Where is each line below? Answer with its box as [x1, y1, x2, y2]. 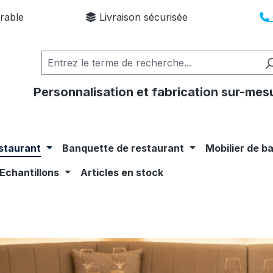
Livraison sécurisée [96, 11, 188, 23]
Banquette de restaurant [62, 141, 185, 154]
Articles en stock [80, 166, 164, 179]
